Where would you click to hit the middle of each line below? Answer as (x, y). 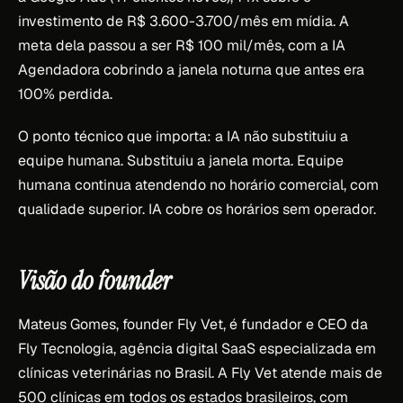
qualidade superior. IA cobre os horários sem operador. (197, 209)
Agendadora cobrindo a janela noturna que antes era (191, 69)
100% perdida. (65, 94)
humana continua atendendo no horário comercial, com (198, 184)
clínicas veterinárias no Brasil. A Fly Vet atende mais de (200, 372)
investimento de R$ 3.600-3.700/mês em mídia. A (184, 21)
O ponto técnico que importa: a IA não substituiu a (183, 136)
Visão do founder (94, 281)
